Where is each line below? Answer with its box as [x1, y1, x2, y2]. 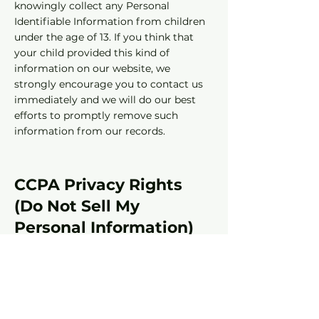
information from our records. [14, 125, 165, 137]
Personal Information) [14, 218, 194, 237]
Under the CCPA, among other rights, [14, 254, 201, 267]
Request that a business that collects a [14, 286, 206, 298]
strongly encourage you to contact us [14, 78, 203, 90]
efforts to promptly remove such [14, 109, 178, 122]
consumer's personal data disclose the [14, 301, 204, 314]
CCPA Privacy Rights [14, 175, 182, 194]
